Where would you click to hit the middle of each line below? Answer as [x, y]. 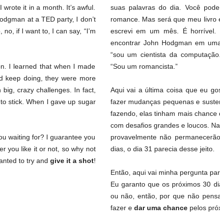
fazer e [122, 208]
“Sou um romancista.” [144, 67]
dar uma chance [161, 208]
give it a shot [72, 161]
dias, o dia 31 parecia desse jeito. [162, 149]
